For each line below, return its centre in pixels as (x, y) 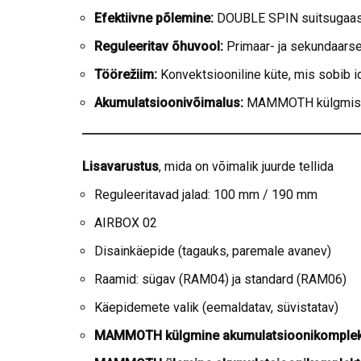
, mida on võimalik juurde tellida (246, 167)
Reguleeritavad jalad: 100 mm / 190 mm (206, 195)
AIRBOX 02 (126, 223)
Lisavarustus (120, 167)
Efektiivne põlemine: (154, 19)
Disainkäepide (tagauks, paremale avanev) (213, 251)
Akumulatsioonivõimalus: (169, 103)
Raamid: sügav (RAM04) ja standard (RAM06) (220, 280)
